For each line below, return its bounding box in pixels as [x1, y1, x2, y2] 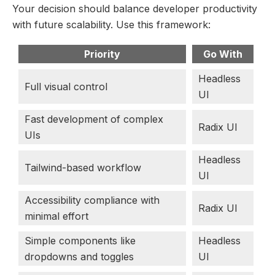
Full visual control [25, 80, 107, 93]
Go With [203, 47, 242, 60]
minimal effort [25, 209, 88, 222]
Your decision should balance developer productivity [12, 2, 257, 15]
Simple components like [25, 234, 136, 247]
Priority [84, 47, 120, 60]
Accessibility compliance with [25, 193, 160, 206]
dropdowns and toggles [25, 250, 134, 263]
